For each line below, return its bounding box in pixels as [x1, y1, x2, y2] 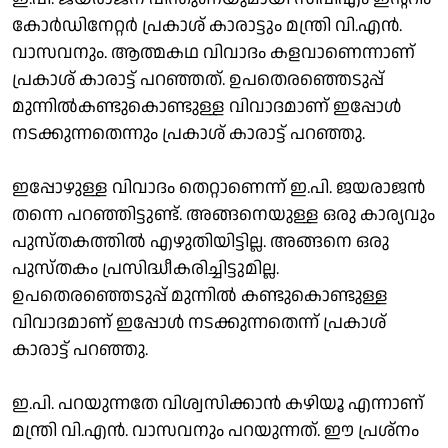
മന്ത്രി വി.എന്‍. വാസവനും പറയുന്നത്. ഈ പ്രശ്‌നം [12, 417, 419, 443]
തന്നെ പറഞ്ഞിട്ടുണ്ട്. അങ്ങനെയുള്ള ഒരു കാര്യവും [12, 201, 435, 227]
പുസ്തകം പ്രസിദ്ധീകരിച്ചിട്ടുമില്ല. [12, 255, 279, 281]
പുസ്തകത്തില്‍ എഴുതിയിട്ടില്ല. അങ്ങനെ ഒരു [12, 228, 389, 254]
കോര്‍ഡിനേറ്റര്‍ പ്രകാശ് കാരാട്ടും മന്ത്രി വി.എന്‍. [12, 12, 402, 38]
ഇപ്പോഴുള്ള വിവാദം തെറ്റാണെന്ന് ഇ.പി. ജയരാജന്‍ [12, 174, 425, 200]
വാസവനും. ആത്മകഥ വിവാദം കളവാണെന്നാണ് [12, 39, 415, 65]
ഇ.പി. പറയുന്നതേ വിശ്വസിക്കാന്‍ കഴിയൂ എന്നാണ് [12, 390, 424, 416]
